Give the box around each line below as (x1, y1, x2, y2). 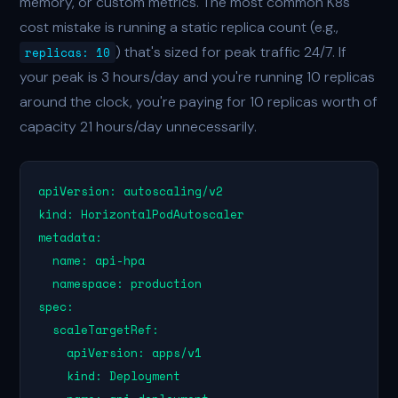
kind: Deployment (38, 367, 181, 385)
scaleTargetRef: (38, 321, 160, 338)
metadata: (38, 228, 103, 246)
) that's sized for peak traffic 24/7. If (115, 43, 347, 61)
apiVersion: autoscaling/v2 (38, 182, 224, 200)
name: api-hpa (38, 251, 146, 269)
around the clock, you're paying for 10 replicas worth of (20, 92, 378, 111)
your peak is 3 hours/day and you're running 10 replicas (20, 68, 376, 86)
